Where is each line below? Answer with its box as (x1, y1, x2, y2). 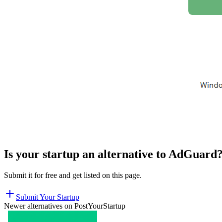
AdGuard (168, 147, 217, 161)
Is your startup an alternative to (4, 147, 168, 161)
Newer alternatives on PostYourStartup (4, 201, 125, 210)
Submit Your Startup (16, 192, 79, 201)
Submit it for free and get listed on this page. (4, 170, 142, 179)
